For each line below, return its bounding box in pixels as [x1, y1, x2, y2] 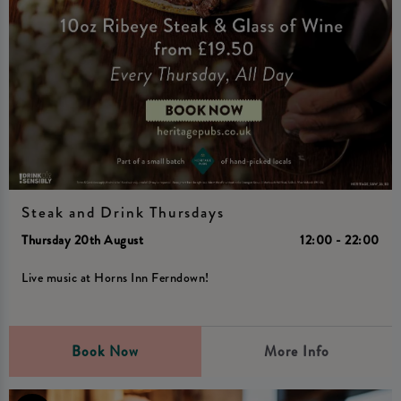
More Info [263, 340, 329, 362]
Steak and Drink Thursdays [21, 201, 225, 225]
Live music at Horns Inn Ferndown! [21, 269, 209, 287]
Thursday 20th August [21, 230, 144, 249]
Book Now [71, 340, 139, 362]
